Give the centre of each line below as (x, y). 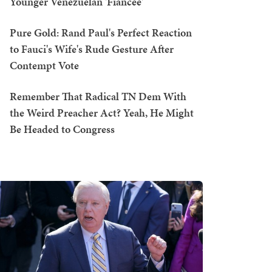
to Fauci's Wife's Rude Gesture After (92, 49)
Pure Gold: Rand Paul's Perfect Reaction (101, 32)
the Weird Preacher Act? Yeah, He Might (102, 113)
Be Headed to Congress (62, 129)
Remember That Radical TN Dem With (98, 96)
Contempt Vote (44, 65)
